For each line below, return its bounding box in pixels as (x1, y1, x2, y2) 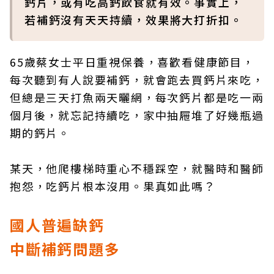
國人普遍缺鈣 (10, 214, 105, 235)
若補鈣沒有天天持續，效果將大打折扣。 (24, 12, 243, 28)
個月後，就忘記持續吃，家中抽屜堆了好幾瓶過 (10, 107, 264, 123)
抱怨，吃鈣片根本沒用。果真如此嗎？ (10, 178, 216, 194)
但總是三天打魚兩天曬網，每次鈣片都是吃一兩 (10, 89, 264, 105)
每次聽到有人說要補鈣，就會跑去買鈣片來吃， (10, 72, 264, 87)
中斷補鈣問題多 (10, 238, 120, 259)
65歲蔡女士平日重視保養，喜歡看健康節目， (10, 54, 254, 70)
